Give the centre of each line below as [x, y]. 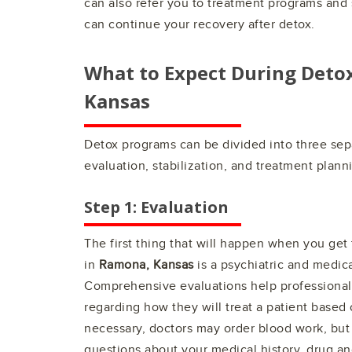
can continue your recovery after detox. [200, 25]
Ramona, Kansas [146, 265]
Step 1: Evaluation [156, 207]
